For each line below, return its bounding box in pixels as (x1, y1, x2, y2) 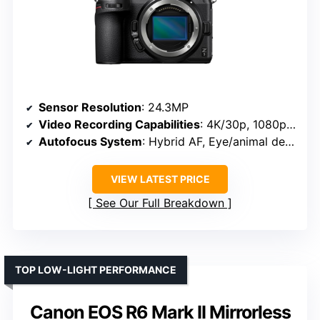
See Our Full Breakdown (96, 196, 224, 211)
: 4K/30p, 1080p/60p (200, 117, 286, 132)
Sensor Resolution (39, 100, 141, 115)
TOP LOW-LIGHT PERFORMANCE (15, 264, 176, 276)
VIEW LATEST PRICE (110, 173, 210, 186)
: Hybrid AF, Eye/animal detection (142, 134, 285, 149)
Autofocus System (39, 134, 142, 149)
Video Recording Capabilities (39, 117, 200, 132)
